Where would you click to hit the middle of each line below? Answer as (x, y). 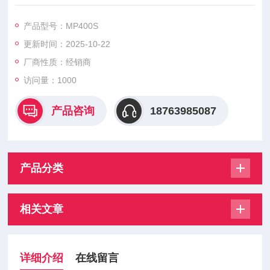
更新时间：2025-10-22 (67, 44)
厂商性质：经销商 (58, 62)
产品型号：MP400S (61, 26)
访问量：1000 (50, 80)
